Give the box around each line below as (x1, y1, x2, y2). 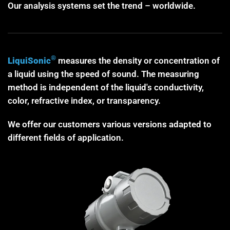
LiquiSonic (8, 55, 51, 66)
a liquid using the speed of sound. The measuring (8, 68, 199, 79)
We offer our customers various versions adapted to (8, 119, 212, 129)
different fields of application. (8, 132, 124, 143)
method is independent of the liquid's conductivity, (8, 82, 204, 92)
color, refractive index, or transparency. (8, 95, 161, 106)
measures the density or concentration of (56, 55, 220, 66)
